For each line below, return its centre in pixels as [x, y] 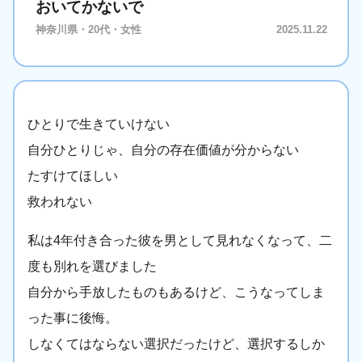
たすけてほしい [73, 176]
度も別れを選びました [92, 267]
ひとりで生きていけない [99, 124]
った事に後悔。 [73, 318]
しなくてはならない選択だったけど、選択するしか [176, 344]
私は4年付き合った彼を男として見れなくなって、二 [180, 241]
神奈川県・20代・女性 [88, 30]
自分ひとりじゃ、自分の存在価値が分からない [163, 150]
